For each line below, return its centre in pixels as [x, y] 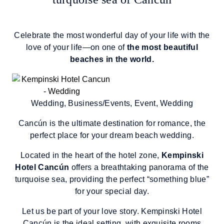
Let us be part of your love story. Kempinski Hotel [112, 211]
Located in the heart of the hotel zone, [91, 155]
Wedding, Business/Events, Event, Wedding [112, 103]
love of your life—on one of [77, 47]
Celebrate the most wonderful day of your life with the [112, 35]
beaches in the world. [112, 59]
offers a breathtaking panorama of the [139, 167]
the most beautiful [162, 47]
